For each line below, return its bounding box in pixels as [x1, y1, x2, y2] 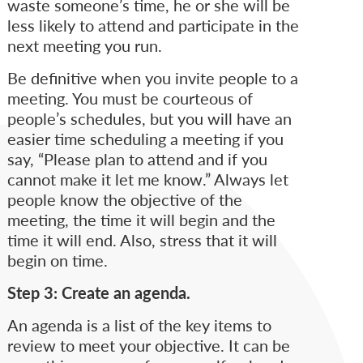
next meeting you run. [6, 34, 162, 58]
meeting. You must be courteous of [6, 87, 253, 110]
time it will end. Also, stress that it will [6, 228, 277, 252]
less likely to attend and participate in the [6, 14, 299, 37]
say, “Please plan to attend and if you [6, 147, 267, 171]
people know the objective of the [6, 188, 242, 211]
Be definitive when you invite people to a [6, 66, 298, 90]
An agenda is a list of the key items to [6, 314, 271, 337]
